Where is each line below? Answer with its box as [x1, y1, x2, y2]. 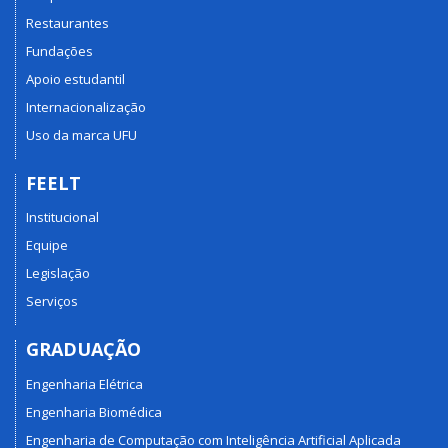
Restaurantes [26, 13, 109, 32]
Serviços [26, 292, 78, 311]
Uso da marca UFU [26, 125, 137, 144]
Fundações [26, 41, 93, 60]
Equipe [26, 236, 68, 255]
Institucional [26, 208, 99, 227]
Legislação [26, 264, 90, 283]
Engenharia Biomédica [26, 402, 162, 421]
